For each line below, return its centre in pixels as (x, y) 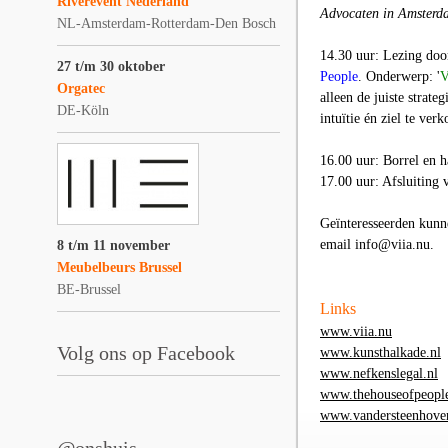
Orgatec (81, 88)
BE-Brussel (89, 289)
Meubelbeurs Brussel (119, 267)
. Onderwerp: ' (399, 76)
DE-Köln (83, 110)
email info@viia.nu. (377, 244)
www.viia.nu (356, 331)
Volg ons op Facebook (146, 353)
